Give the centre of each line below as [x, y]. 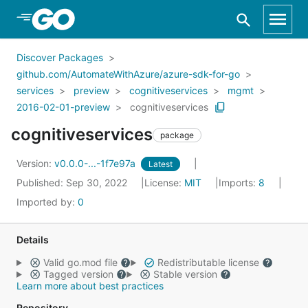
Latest [161, 164]
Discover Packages [60, 57]
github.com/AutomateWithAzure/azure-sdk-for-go [128, 74]
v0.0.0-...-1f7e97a [96, 163]
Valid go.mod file [80, 262]
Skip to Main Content [83, 19]
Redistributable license [208, 262]
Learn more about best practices [90, 286]
